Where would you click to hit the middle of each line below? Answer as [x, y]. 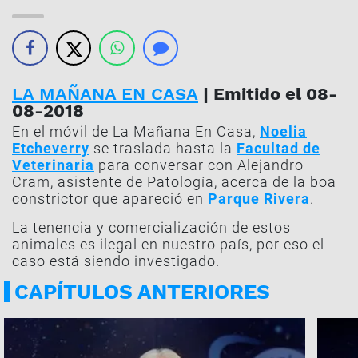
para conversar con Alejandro [199, 165]
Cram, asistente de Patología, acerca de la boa [174, 182]
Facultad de [278, 148]
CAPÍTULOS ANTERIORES [142, 292]
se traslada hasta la [163, 148]
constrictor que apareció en [110, 199]
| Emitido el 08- [268, 94]
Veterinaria [53, 165]
